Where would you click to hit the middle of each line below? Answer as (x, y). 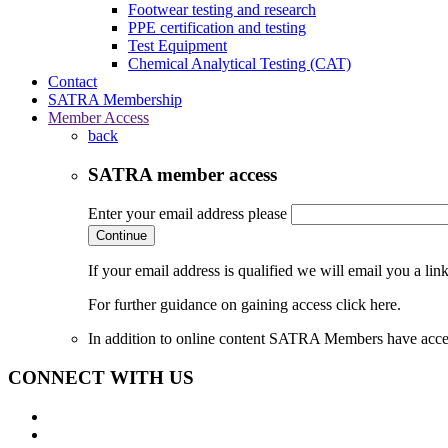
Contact (72, 81)
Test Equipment (177, 45)
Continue (121, 236)
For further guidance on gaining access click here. (244, 305)
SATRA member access (182, 174)
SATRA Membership (115, 99)
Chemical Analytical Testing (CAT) (239, 63)
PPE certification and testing (217, 27)
